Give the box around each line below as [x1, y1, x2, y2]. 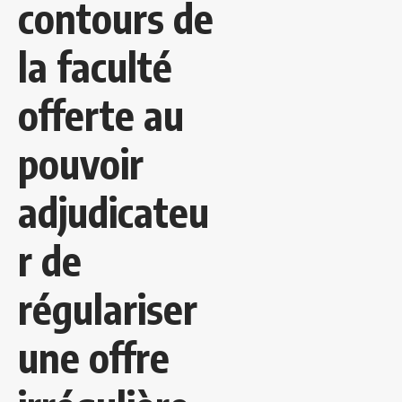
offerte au [18, 90, 184, 141]
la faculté [18, 41, 172, 92]
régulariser [18, 284, 197, 335]
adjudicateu [18, 187, 209, 238]
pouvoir [18, 138, 144, 189]
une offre [18, 332, 170, 383]
